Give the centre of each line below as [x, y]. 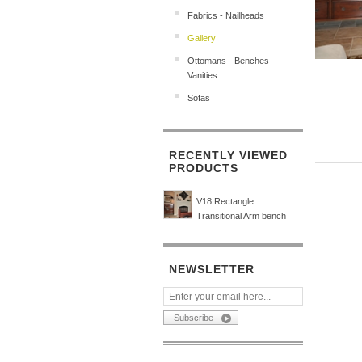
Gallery [202, 38]
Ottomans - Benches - [231, 61]
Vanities [202, 75]
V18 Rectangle [225, 201]
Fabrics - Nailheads [226, 15]
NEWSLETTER [212, 269]
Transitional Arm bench [241, 216]
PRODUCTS [204, 168]
